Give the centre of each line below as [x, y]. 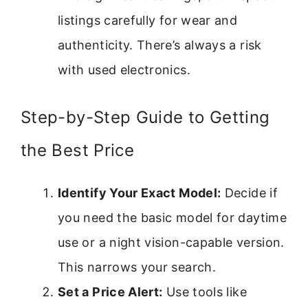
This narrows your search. [137, 267]
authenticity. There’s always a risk [160, 45]
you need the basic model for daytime [172, 217]
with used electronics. [124, 69]
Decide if [249, 192]
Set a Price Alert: [110, 291]
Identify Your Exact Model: [140, 192]
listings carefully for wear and [148, 20]
